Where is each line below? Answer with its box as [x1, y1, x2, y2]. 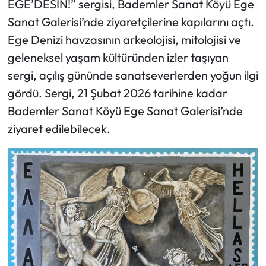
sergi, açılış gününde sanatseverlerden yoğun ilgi [7, 68, 258, 83]
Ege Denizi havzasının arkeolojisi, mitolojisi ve [7, 32, 241, 47]
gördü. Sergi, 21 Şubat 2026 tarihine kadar [7, 85, 227, 101]
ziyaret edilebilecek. [7, 121, 110, 137]
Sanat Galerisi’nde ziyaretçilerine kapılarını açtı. [7, 14, 254, 30]
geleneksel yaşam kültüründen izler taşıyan [7, 50, 229, 65]
